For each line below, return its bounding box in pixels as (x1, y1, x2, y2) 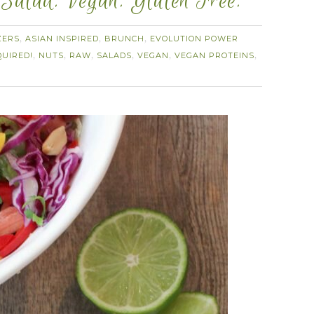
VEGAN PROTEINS (175, 50, 254, 60)
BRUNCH (104, 34, 144, 43)
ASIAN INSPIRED (25, 34, 99, 43)
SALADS (97, 50, 132, 60)
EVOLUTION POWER (150, 34, 238, 43)
